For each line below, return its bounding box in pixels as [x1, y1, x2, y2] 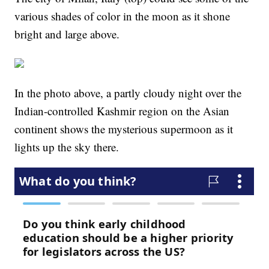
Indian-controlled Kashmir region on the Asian [14, 103, 230, 119]
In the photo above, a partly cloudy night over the [14, 85, 242, 101]
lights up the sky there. [14, 139, 123, 155]
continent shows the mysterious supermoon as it [14, 121, 234, 137]
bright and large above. [14, 26, 120, 42]
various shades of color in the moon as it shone [14, 8, 231, 24]
